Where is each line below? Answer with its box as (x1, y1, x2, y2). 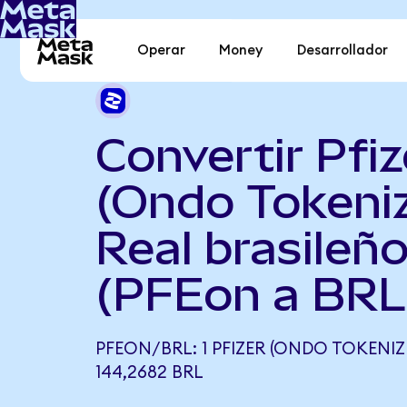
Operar (137, 44, 186, 58)
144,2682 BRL (94, 363, 203, 382)
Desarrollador (296, 44, 388, 58)
